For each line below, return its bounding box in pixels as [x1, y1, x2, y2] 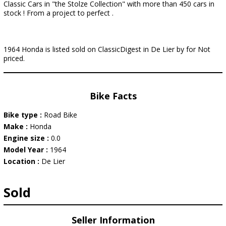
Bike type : [4, 110, 44, 120]
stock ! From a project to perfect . [4, 8, 114, 18]
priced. [4, 53, 25, 63]
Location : [4, 156, 41, 166]
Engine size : [4, 133, 51, 143]
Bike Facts [89, 90, 137, 102]
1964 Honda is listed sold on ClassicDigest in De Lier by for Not [4, 44, 210, 54]
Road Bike [44, 110, 77, 120]
